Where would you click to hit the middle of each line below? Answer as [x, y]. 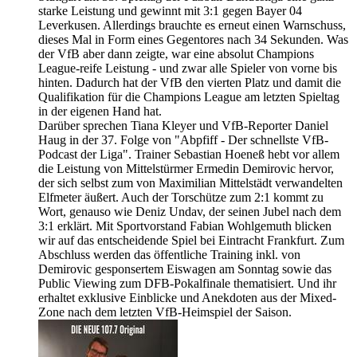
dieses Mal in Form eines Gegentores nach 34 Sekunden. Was [193, 40]
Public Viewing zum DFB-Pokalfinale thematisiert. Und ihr [187, 284]
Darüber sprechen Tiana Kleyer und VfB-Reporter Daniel [183, 126]
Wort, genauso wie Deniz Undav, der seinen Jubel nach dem [190, 212]
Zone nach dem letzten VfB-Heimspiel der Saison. [165, 312]
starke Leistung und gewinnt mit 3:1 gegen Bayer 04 [170, 11]
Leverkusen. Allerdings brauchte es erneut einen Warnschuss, [192, 25]
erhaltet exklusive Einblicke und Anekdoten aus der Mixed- [187, 298]
